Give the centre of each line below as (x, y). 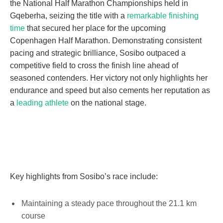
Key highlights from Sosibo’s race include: (84, 177)
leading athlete (43, 103)
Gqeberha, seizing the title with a (68, 16)
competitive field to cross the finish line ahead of (94, 66)
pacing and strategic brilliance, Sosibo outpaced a (98, 53)
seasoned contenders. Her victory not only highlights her (109, 78)
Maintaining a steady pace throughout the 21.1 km (109, 204)
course (33, 216)
